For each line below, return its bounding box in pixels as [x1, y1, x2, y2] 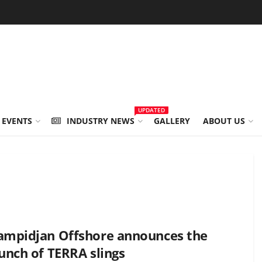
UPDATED [138, 106, 165, 114]
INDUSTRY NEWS [67, 115, 135, 126]
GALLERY [154, 115, 190, 126]
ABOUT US [203, 115, 245, 126]
